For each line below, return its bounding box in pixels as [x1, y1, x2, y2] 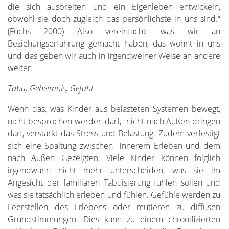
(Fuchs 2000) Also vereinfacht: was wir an [8, 25, 220, 37]
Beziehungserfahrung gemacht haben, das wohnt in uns [8, 37, 220, 49]
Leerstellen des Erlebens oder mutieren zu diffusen [8, 201, 220, 213]
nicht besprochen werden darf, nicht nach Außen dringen [8, 115, 220, 127]
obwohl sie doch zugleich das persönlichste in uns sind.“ [8, 13, 220, 25]
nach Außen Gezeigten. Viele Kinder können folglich [8, 152, 220, 164]
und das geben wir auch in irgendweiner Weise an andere [8, 50, 220, 61]
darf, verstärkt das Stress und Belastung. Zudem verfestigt [8, 127, 220, 139]
